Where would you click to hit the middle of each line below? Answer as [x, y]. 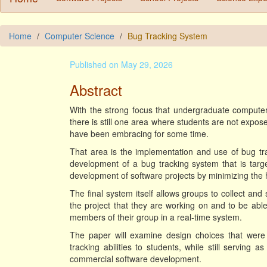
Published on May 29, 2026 [121, 64]
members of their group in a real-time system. [156, 217]
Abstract [96, 90]
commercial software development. [136, 259]
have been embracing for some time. [139, 133]
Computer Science [80, 36]
